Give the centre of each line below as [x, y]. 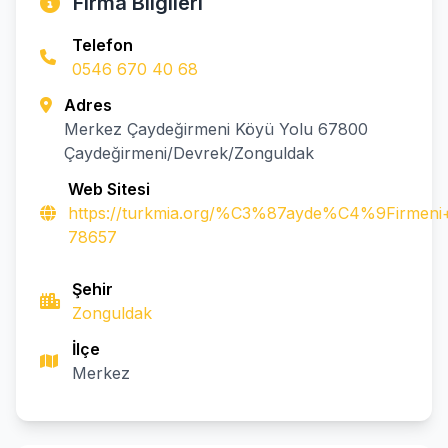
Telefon [102, 45]
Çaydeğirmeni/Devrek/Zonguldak [189, 153]
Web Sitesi [109, 189]
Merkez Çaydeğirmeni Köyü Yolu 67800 [216, 129]
